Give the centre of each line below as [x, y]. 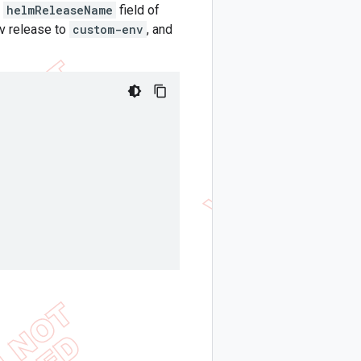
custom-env [108, 29]
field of [138, 10]
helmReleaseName [60, 10]
